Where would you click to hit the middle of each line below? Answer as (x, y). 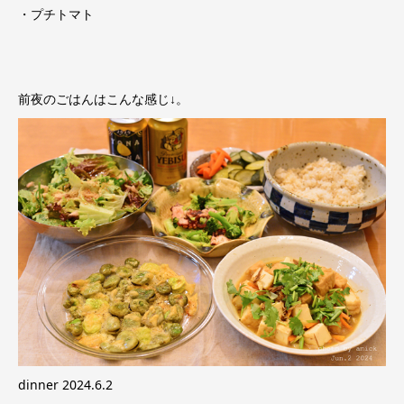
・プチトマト (56, 14)
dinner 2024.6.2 (65, 385)
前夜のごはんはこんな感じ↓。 (103, 98)
